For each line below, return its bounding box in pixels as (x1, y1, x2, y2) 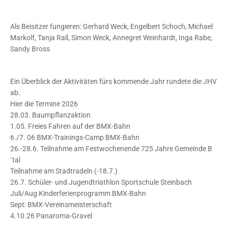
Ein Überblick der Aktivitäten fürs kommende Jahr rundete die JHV (10, 77, 217, 85)
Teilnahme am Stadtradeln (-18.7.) (10, 167, 118, 175)
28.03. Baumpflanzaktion (10, 111, 91, 119)
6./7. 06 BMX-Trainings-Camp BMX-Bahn (10, 133, 139, 141)
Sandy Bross (10, 45, 50, 53)
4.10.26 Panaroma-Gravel (10, 212, 92, 220)
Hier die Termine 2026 (10, 100, 78, 108)
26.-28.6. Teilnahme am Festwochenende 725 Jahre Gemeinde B (10, 145, 212, 153)
